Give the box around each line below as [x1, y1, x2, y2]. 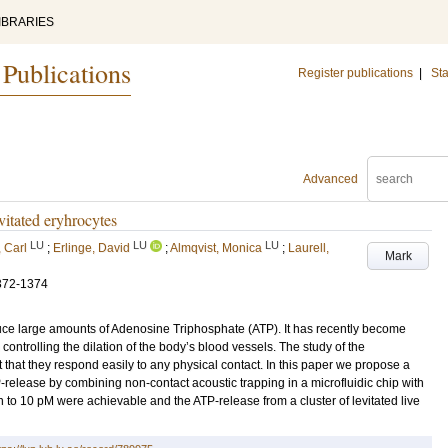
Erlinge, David [53, 241, 130, 255]
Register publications [298, 66, 413, 80]
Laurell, [288, 241, 329, 255]
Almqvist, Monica [170, 241, 262, 255]
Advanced [303, 172, 358, 186]
